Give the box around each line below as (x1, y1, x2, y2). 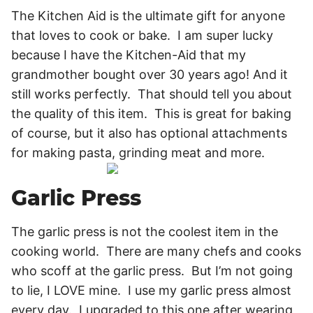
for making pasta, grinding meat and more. (11, 145, 265, 160)
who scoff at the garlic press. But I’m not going (11, 263, 293, 278)
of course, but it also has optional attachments (11, 126, 287, 140)
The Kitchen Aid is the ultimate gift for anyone (11, 8, 285, 23)
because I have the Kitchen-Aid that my (11, 48, 246, 62)
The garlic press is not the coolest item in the (11, 224, 278, 239)
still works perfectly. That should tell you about (11, 87, 292, 101)
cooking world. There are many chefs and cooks (11, 244, 301, 259)
